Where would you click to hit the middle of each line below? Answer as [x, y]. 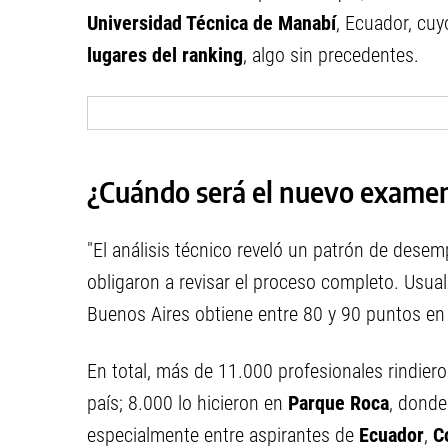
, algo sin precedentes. [331, 55]
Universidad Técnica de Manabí [211, 23]
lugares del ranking [165, 55]
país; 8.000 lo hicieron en [187, 403]
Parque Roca [338, 403]
